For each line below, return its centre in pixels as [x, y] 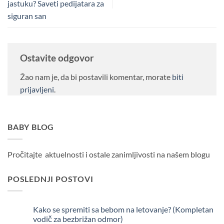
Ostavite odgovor [58, 57]
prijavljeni [37, 89]
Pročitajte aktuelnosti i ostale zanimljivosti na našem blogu [109, 154]
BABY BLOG [31, 127]
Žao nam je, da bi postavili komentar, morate [96, 76]
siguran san [27, 15]
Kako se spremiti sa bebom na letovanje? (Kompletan [123, 209]
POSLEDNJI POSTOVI [50, 178]
